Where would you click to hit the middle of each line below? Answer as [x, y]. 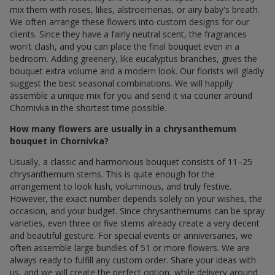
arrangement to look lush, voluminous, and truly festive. [121, 186]
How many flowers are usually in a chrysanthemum [123, 128]
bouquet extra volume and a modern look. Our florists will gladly [137, 71]
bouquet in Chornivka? [59, 141]
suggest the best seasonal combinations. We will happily [121, 83]
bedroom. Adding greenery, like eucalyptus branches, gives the [134, 58]
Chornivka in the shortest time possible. [88, 107]
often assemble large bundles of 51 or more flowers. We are [130, 247]
